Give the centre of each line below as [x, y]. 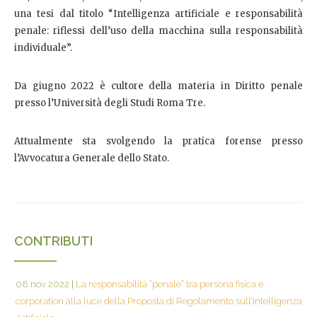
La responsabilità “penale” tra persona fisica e [168, 284]
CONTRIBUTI [53, 241]
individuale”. [44, 47]
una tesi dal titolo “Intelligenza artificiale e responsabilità [158, 13]
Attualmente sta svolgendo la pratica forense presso [158, 141]
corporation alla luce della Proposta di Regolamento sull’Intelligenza [159, 301]
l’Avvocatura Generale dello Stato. [93, 158]
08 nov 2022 [42, 284]
